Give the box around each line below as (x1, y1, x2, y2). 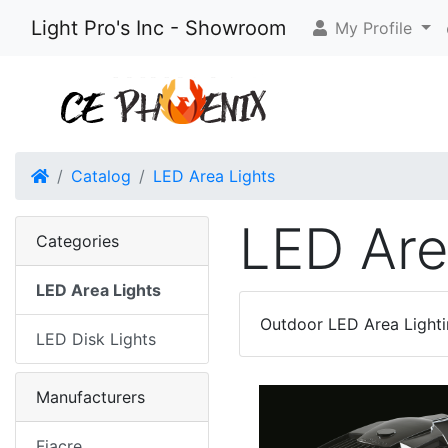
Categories (36, 231, 119, 251)
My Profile (330, 18, 412, 38)
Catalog (71, 166, 131, 186)
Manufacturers (36, 387, 145, 407)
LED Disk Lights (36, 329, 156, 349)
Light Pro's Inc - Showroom (31, 16, 286, 40)
